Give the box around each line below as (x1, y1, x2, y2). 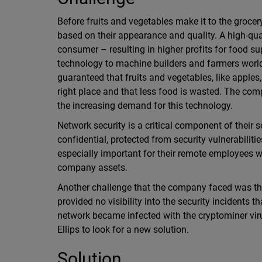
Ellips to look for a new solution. (57, 224, 189, 235)
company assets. (57, 162, 127, 173)
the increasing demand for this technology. (57, 100, 233, 111)
